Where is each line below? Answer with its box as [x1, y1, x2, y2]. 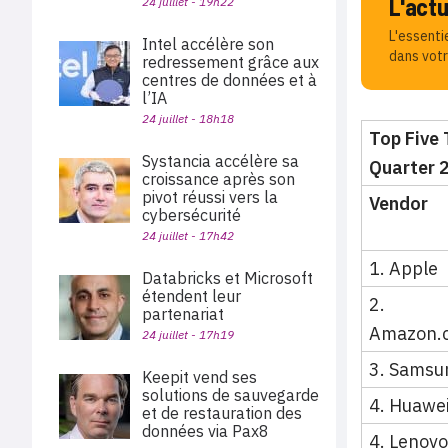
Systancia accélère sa [142, 151, 299, 171]
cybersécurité [142, 205, 241, 225]
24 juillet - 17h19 [142, 327, 234, 342]
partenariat [142, 304, 224, 324]
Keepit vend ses [142, 367, 257, 387]
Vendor [369, 192, 428, 216]
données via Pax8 [142, 421, 273, 441]
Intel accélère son [142, 34, 274, 54]
